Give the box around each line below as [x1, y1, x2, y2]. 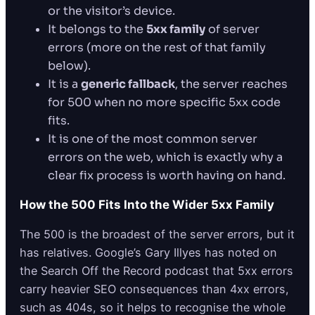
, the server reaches [175, 77, 288, 92]
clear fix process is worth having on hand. [48, 168, 285, 184]
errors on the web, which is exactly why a [48, 150, 283, 165]
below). [48, 58, 91, 74]
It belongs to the [48, 22, 146, 37]
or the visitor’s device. [48, 4, 175, 19]
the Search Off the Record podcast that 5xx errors [20, 264, 293, 278]
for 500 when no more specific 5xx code [48, 95, 281, 110]
